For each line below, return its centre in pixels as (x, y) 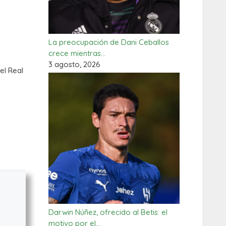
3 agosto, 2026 (74, 64)
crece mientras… (77, 53)
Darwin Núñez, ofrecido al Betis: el (108, 212)
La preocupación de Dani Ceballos (109, 42)
